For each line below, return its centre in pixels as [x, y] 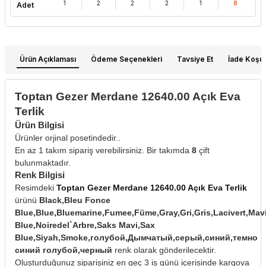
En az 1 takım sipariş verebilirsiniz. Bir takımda [103, 150]
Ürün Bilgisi [39, 125]
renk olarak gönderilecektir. [164, 250]
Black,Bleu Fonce [75, 200]
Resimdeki [36, 187]
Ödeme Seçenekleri [126, 59]
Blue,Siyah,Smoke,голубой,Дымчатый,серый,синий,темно [136, 237]
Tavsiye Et [195, 59]
